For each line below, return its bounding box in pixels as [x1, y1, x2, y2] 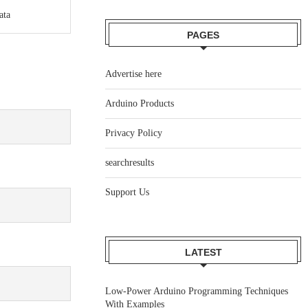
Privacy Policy [105, 128, 163, 138]
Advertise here [105, 69, 162, 79]
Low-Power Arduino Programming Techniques [105, 286, 289, 296]
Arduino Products [105, 98, 175, 109]
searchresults [105, 157, 155, 168]
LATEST [184, 247, 222, 258]
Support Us [105, 187, 150, 197]
